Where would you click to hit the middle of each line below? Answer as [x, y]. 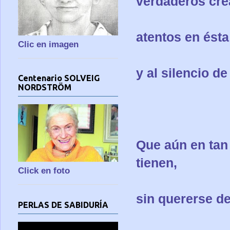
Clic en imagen [48, 44]
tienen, [157, 162]
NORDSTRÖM [45, 88]
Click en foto [44, 171]
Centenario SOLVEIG [59, 78]
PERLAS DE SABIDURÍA [63, 205]
